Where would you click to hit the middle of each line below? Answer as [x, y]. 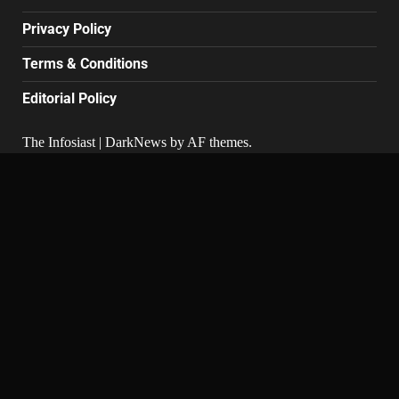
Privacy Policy [67, 28]
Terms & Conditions [85, 63]
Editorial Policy [69, 98]
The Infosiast [61, 142]
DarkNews [136, 142]
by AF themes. [209, 142]
